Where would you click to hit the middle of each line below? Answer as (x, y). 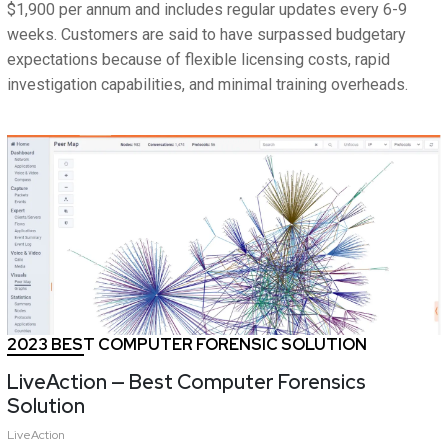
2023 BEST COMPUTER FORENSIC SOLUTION (187, 345)
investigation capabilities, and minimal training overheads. (207, 85)
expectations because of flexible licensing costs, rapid (198, 60)
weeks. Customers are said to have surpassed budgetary (206, 35)
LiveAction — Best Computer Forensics (186, 382)
